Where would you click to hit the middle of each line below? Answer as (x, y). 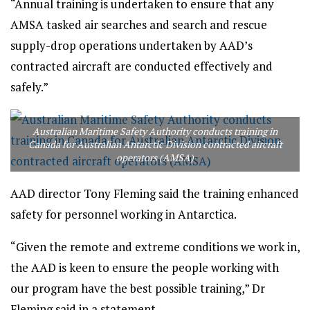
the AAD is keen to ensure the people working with (145, 267)
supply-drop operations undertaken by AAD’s (131, 45)
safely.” (29, 87)
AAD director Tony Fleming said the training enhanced (155, 193)
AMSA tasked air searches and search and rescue (139, 25)
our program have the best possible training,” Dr (138, 288)
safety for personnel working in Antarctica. (124, 214)
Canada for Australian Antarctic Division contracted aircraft (155, 144)
